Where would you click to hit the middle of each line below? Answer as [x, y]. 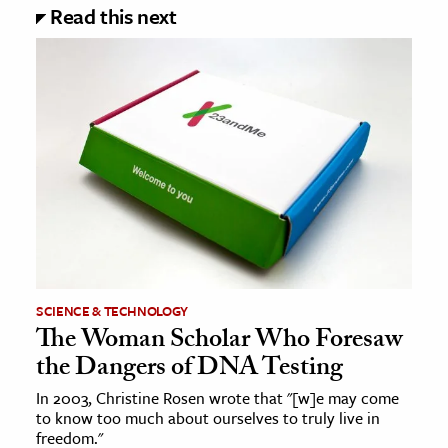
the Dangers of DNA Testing [189, 369]
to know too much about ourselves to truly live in [208, 417]
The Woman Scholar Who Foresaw [219, 341]
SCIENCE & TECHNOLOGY [112, 310]
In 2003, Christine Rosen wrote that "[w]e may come [217, 397]
